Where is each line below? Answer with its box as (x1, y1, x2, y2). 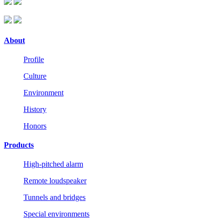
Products (4, 141, 34, 150)
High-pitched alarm (23, 160, 83, 169)
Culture (23, 71, 46, 80)
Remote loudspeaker (23, 176, 87, 185)
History (23, 105, 46, 113)
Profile (23, 55, 44, 64)
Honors (23, 121, 46, 130)
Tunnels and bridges (23, 193, 86, 202)
